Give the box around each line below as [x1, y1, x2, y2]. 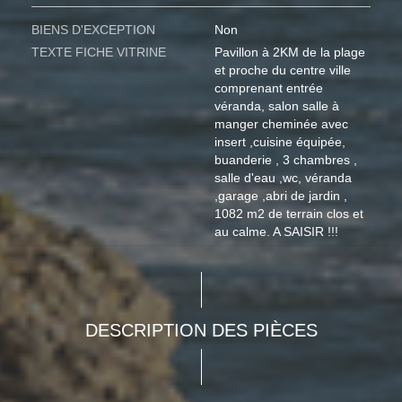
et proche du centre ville [214, 63, 351, 78]
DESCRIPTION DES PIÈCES [84, 320, 318, 341]
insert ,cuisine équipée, [214, 135, 345, 150]
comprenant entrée [214, 81, 323, 96]
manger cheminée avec [214, 117, 348, 132]
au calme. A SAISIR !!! [214, 224, 338, 240]
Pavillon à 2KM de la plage [214, 45, 365, 60]
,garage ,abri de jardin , [214, 188, 347, 204]
